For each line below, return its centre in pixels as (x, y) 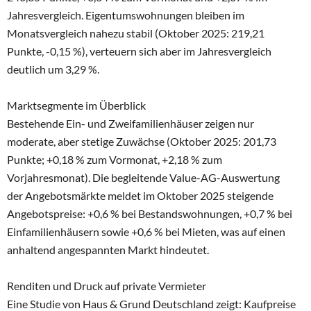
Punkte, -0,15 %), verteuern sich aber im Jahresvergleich (139, 51)
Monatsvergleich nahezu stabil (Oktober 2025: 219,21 (136, 33)
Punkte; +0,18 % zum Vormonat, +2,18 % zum (115, 159)
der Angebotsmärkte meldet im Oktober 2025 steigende (140, 195)
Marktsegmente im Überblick (76, 105)
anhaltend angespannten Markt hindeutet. (108, 249)
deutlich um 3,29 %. (53, 69)
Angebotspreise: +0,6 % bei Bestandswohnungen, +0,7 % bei (150, 213)
